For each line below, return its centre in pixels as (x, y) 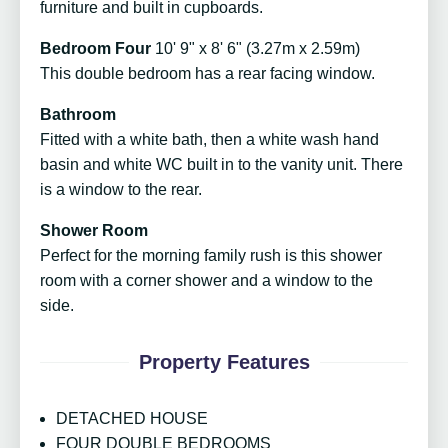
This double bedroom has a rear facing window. (207, 74)
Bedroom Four (95, 49)
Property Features (224, 362)
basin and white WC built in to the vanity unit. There (221, 165)
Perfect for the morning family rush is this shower (211, 256)
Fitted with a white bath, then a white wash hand (209, 140)
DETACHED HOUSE (132, 419)
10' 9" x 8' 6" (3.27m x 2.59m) (257, 49)
